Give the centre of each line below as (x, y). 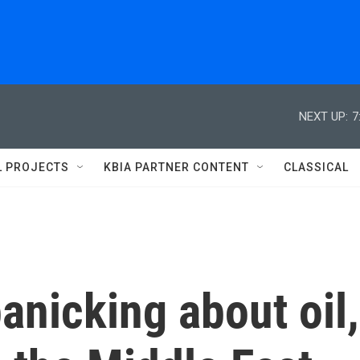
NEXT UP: (323, 116)
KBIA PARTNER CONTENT (176, 167)
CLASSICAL (316, 167)
